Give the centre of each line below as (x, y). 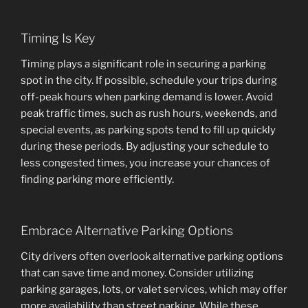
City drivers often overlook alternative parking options (152, 257)
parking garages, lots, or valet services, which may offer (154, 290)
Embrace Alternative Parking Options (127, 230)
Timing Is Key (58, 38)
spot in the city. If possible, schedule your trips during (149, 81)
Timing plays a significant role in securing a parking (143, 64)
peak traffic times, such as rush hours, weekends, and (149, 114)
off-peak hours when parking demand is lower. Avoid (147, 97)
